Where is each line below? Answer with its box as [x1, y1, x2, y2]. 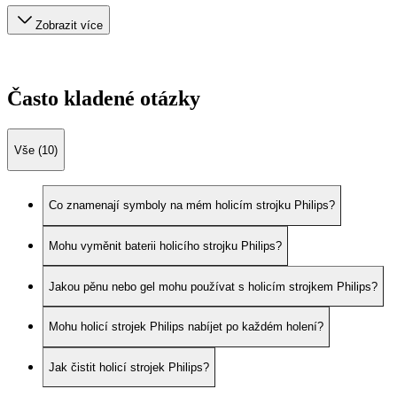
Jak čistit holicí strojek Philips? [49, 360, 209, 374]
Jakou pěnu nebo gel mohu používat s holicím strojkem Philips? [49, 279, 378, 293]
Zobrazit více [35, 18, 103, 32]
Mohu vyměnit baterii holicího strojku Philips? [49, 238, 282, 253]
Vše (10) [14, 143, 58, 157]
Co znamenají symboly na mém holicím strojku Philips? [49, 198, 335, 213]
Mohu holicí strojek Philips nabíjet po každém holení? [49, 320, 323, 334]
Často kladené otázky [7, 87, 200, 111]
